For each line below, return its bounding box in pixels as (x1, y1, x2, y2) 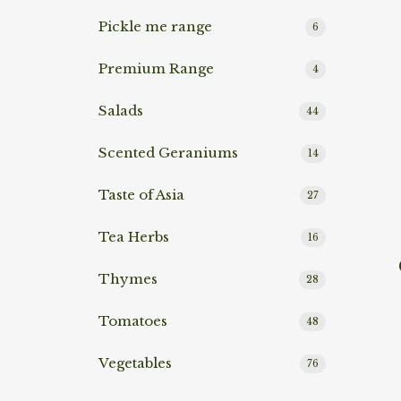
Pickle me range (98, 18, 212, 36)
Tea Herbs (98, 228, 169, 246)
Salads (98, 102, 143, 120)
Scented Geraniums (98, 144, 238, 162)
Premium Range (98, 60, 214, 78)
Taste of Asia (98, 186, 184, 204)
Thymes (98, 270, 158, 288)
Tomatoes (98, 312, 167, 330)
